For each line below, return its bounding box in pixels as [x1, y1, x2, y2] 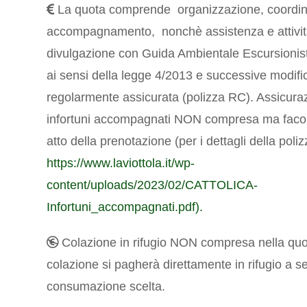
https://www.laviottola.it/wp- [47, 156, 195, 171]
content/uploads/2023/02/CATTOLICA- [47, 178, 258, 193]
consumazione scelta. [47, 280, 169, 294]
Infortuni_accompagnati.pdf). [47, 200, 204, 214]
